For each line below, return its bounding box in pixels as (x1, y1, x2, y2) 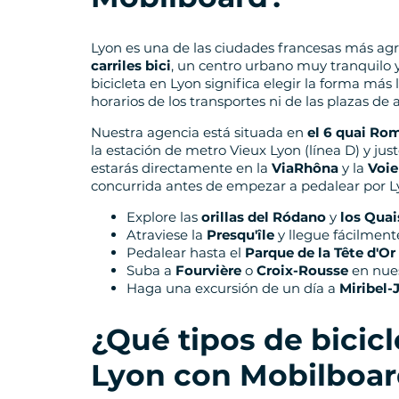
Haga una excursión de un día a (126, 279, 339, 297)
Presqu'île (207, 225, 274, 243)
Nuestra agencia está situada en (91, 123, 307, 141)
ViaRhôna (272, 159, 338, 176)
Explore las (126, 208, 201, 225)
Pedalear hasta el (126, 243, 245, 261)
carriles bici (91, 56, 171, 74)
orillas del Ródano (201, 208, 326, 225)
